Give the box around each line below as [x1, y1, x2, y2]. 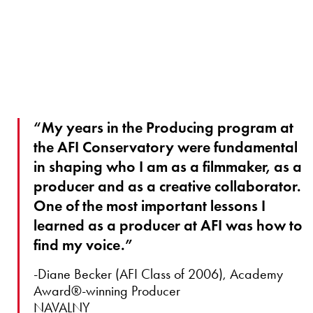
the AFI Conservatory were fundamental [34, 138, 298, 157]
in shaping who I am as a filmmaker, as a [34, 157, 302, 177]
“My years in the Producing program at [34, 118, 293, 138]
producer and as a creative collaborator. [34, 177, 301, 196]
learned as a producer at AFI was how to [34, 216, 303, 235]
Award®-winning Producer [34, 282, 180, 300]
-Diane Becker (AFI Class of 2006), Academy [34, 265, 283, 283]
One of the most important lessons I [34, 196, 265, 216]
